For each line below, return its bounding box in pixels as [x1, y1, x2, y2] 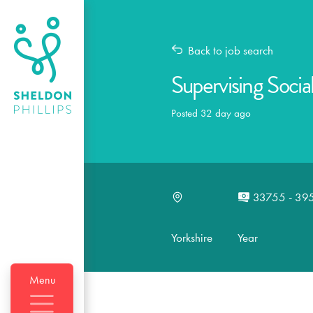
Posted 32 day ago [170, 105, 251, 120]
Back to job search [188, 43, 274, 58]
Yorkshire [170, 229, 212, 245]
